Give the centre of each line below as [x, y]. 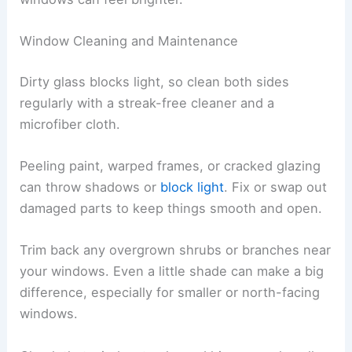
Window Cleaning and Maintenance [129, 41]
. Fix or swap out [276, 187]
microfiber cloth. [70, 124]
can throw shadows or [90, 187]
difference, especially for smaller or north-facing [170, 293]
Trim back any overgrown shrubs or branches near [176, 250]
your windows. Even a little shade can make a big [172, 271]
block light [192, 187]
